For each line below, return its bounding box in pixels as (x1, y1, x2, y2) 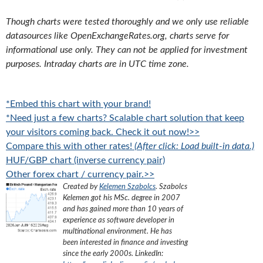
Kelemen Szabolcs (99, 183, 156, 191)
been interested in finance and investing (63, 238, 188, 247)
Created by (63, 183, 99, 191)
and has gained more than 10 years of (63, 205, 183, 213)
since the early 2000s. (63, 249, 133, 258)
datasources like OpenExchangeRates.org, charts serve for (6, 31, 229, 41)
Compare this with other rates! (6, 141, 134, 151)
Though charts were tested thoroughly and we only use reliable (6, 17, 249, 26)
